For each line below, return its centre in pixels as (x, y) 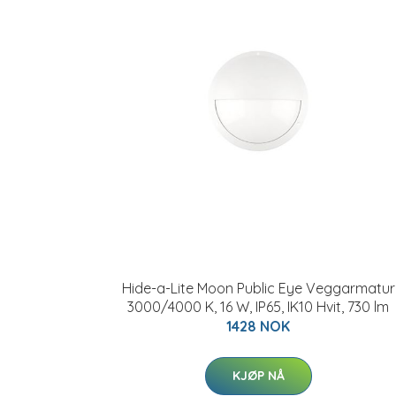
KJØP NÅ (258, 376)
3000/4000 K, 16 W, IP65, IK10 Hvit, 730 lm (258, 307)
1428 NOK (258, 326)
